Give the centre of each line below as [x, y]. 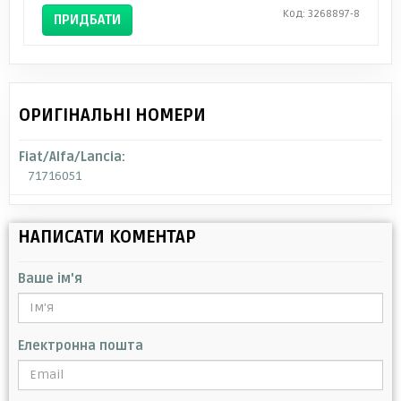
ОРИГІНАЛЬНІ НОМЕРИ [112, 115]
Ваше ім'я [50, 278]
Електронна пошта [81, 346]
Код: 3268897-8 [321, 13]
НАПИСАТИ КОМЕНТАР [107, 237]
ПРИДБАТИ [87, 19]
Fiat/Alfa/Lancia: [72, 157]
